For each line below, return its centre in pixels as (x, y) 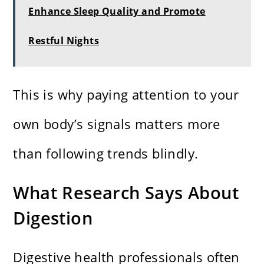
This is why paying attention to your (126, 95)
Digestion (53, 218)
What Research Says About (126, 193)
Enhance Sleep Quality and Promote (117, 11)
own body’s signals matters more (117, 124)
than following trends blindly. (106, 154)
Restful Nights (64, 41)
